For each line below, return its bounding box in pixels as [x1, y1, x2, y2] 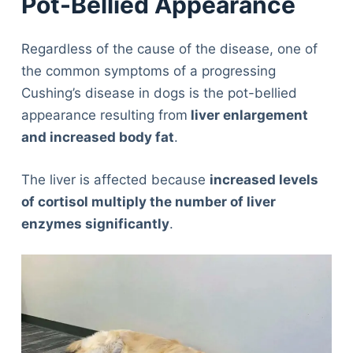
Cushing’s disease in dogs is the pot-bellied [20, 85, 297, 102]
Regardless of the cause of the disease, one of [20, 41, 318, 58]
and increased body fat [20, 129, 174, 146]
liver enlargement [187, 107, 308, 124]
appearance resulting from [20, 107, 188, 124]
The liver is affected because [20, 171, 210, 188]
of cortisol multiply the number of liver [20, 193, 276, 210]
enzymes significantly [20, 215, 169, 232]
